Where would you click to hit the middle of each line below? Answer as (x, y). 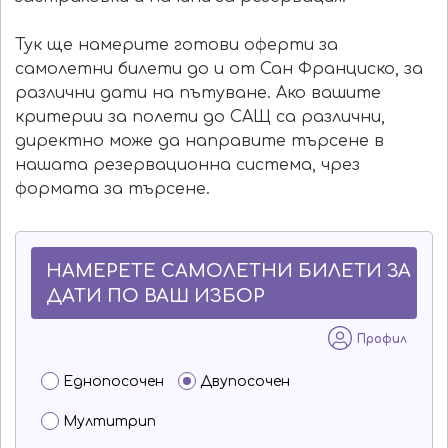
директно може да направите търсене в (199, 141)
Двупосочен (245, 381)
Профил (382, 339)
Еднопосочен (113, 381)
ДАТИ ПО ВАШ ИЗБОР (155, 296)
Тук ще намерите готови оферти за (176, 45)
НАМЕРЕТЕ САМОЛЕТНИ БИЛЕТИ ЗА (228, 271)
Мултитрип (109, 421)
